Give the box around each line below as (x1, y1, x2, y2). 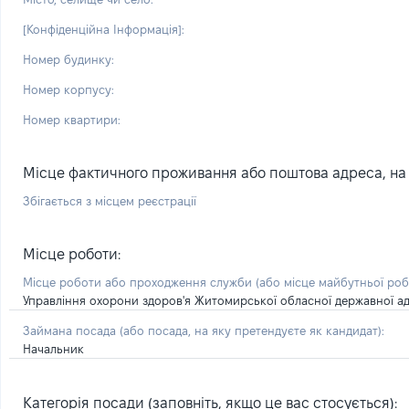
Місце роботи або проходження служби (23, 276, 256, 288)
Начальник (23, 342, 84, 355)
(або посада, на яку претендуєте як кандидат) (120, 324, 382, 337)
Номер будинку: (23, 53, 114, 66)
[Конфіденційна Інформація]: (23, 23, 184, 36)
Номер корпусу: (23, 83, 114, 96)
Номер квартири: (23, 113, 121, 126)
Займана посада (23, 324, 120, 337)
